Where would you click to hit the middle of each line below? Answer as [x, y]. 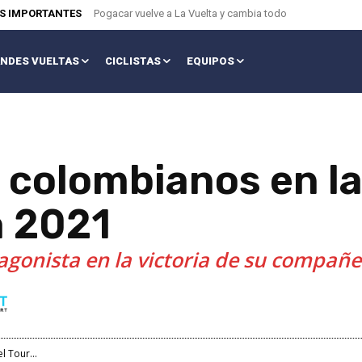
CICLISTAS [133, 61]
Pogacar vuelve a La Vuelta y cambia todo [190, 13]
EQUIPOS [210, 61]
